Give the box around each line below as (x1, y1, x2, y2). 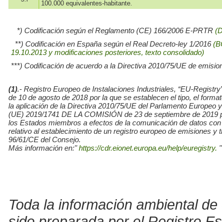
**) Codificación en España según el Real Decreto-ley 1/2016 (11, 40, 213, 49)
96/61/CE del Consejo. (8, 135, 81, 144)
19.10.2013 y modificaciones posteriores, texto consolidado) (11, 48, 204, 57)
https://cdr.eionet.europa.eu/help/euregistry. (77, 144, 219, 153)
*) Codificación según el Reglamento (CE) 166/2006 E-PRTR (11, 26, 215, 35)
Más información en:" (8, 144, 77, 153)
